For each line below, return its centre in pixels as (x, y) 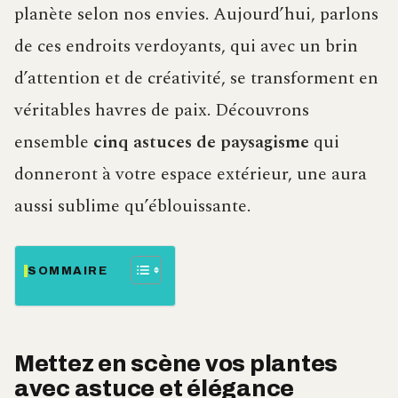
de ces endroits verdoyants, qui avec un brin (186, 47)
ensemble (54, 143)
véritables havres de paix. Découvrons (162, 111)
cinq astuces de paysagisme (201, 143)
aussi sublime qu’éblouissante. (132, 207)
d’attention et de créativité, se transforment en (196, 79)
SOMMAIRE (68, 271)
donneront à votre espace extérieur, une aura (191, 175)
